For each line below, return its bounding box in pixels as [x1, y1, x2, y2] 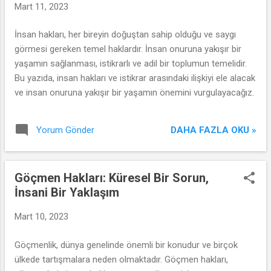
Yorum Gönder [36, 125, 94, 135]
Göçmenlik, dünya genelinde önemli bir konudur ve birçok [15, 239, 238, 250]
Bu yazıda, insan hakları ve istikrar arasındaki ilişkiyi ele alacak [15, 73, 255, 83]
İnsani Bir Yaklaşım [15, 185, 119, 200]
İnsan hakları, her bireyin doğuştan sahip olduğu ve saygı [15, 29, 236, 40]
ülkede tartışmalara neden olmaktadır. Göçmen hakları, [15, 253, 228, 265]
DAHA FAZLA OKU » [171, 124, 256, 135]
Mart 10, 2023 [15, 211, 68, 222]
